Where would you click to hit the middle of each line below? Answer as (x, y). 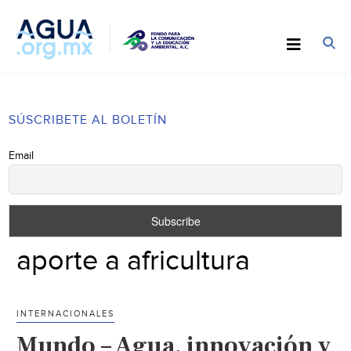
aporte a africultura (134, 261)
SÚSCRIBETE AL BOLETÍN (88, 120)
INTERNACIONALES (66, 313)
